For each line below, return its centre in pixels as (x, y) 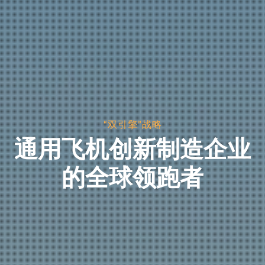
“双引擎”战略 (132, 125)
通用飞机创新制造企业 (132, 149)
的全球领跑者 (132, 177)
